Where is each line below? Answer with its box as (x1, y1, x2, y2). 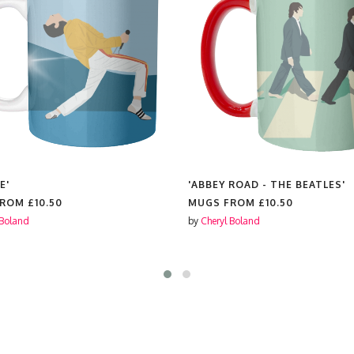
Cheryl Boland (201, 215, 260, 227)
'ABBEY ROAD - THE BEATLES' (188, 179, 345, 190)
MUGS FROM (188, 197, 258, 209)
